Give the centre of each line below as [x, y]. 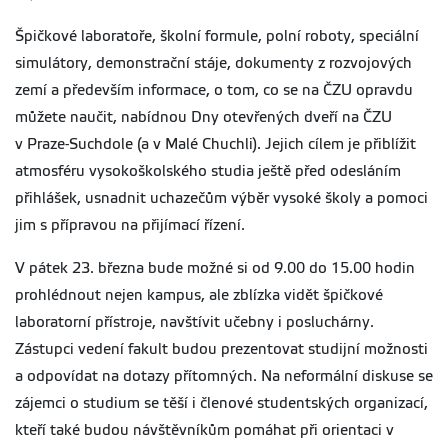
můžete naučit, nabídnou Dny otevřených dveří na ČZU [203, 117]
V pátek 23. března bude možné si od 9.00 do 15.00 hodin [215, 268]
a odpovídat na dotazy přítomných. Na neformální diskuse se [224, 376]
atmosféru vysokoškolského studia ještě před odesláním [208, 171]
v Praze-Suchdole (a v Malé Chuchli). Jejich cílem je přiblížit [215, 144]
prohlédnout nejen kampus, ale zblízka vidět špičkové [199, 295]
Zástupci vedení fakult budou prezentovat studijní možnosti [221, 349]
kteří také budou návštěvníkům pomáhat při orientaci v [204, 430]
